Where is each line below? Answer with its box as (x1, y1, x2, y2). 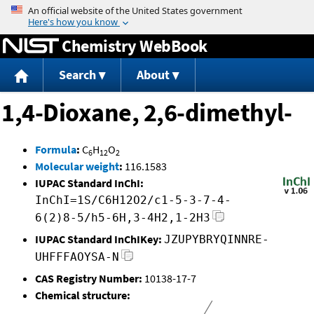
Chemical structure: (35, 288, 130, 303)
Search (58, 67, 96, 83)
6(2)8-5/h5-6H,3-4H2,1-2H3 (35, 211, 210, 225)
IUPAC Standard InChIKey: (35, 232, 162, 247)
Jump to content (118, 3, 196, 17)
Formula (35, 142, 76, 157)
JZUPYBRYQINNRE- (164, 233, 269, 247)
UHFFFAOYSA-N (35, 250, 119, 264)
